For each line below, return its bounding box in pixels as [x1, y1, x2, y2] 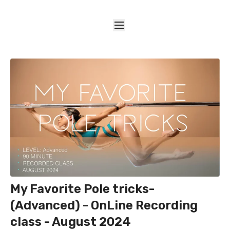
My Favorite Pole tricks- [10, 181, 155, 196]
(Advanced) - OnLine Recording [10, 198, 198, 213]
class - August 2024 [10, 214, 131, 229]
